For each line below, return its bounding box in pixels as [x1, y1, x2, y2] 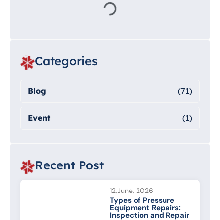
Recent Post [35, 157, 104, 172]
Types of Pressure [110, 195, 174, 205]
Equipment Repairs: [110, 202, 181, 213]
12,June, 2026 [110, 186, 153, 195]
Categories [35, 53, 98, 68]
